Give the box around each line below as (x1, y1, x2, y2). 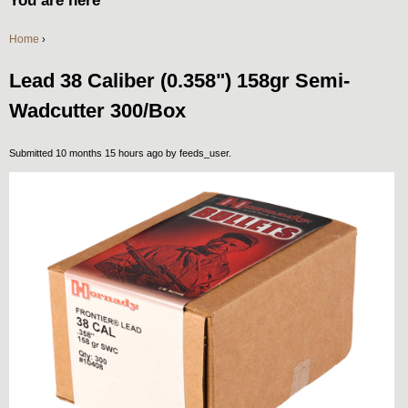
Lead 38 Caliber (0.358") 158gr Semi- (9, 68, 350, 92)
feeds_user (179, 147, 229, 158)
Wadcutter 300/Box (9, 98, 186, 122)
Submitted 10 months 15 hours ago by (9, 147, 179, 158)
